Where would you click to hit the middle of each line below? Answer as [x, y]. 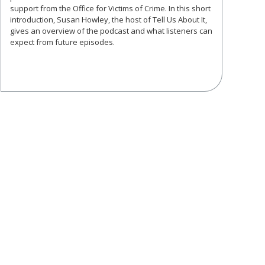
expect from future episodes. [62, 42]
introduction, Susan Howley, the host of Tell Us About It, [109, 20]
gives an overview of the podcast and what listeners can [111, 31]
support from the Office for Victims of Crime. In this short [110, 9]
